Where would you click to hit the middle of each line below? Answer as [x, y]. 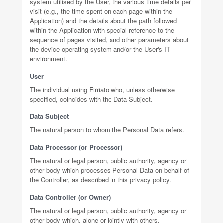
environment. [49, 58]
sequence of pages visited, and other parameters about [109, 40]
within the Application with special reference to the [102, 30]
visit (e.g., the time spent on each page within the [101, 11]
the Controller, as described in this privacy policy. [101, 179]
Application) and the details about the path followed [103, 21]
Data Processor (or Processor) [76, 147]
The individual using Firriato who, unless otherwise [102, 89]
